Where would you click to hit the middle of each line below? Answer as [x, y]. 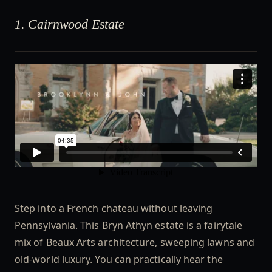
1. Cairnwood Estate [71, 24]
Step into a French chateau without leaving [114, 208]
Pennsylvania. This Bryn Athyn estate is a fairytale [129, 225]
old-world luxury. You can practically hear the [119, 259]
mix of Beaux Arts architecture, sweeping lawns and [134, 242]
